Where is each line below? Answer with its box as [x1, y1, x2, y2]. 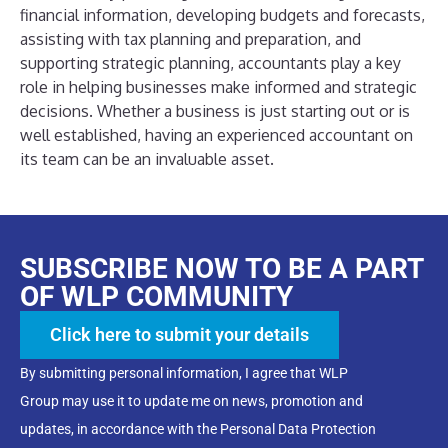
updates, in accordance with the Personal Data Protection [20, 420, 376, 437]
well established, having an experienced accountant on [20, 124, 413, 145]
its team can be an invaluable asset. [20, 148, 274, 169]
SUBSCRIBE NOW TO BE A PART [20, 251, 423, 285]
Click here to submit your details [50, 323, 309, 345]
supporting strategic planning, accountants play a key [20, 52, 401, 73]
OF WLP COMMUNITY [20, 279, 293, 313]
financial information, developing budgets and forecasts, [20, 4, 425, 25]
